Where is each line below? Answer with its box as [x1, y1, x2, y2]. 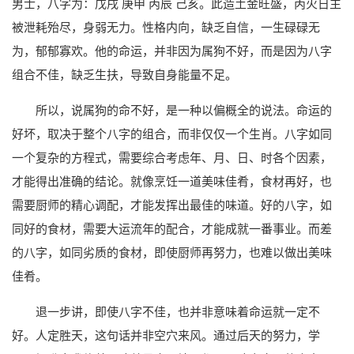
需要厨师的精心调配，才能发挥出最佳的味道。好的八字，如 [12, 198, 332, 212]
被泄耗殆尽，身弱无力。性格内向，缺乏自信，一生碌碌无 [12, 20, 320, 34]
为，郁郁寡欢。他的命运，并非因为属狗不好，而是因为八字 [12, 43, 332, 58]
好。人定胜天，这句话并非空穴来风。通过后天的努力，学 [12, 328, 320, 342]
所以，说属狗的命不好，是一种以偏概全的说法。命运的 [36, 103, 332, 117]
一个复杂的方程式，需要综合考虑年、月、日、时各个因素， [12, 150, 332, 164]
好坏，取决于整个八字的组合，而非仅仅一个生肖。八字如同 [12, 126, 332, 141]
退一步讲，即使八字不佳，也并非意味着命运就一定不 [36, 304, 320, 318]
